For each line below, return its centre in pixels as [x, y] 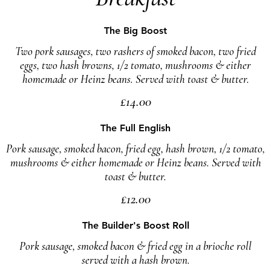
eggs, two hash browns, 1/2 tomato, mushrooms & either [135, 65]
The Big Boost [135, 31]
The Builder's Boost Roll [135, 225]
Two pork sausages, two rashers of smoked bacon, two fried [135, 51]
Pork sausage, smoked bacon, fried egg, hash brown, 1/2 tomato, [135, 149]
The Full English [135, 128]
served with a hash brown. [135, 260]
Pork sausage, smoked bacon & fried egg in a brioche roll [135, 246]
